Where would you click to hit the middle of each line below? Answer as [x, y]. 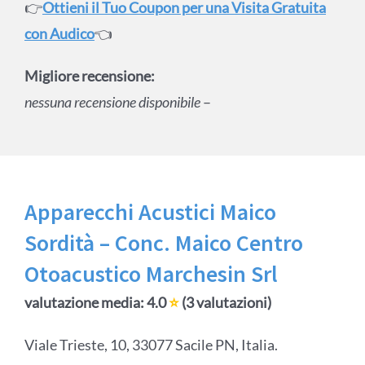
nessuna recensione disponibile [113, 102]
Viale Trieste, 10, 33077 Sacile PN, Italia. [151, 345]
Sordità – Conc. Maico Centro [163, 243]
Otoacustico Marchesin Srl [151, 274]
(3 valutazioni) [225, 303]
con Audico [59, 34]
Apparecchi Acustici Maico [150, 212]
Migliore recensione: [89, 76]
